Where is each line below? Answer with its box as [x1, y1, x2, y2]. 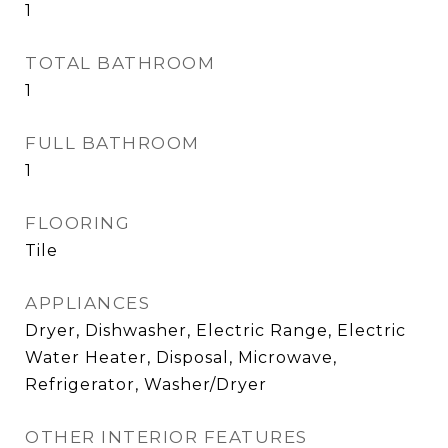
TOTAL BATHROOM [25, 53, 215, 73]
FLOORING [25, 213, 130, 233]
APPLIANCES [25, 293, 150, 313]
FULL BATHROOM [25, 133, 200, 153]
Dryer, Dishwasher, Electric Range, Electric [25, 321, 406, 340]
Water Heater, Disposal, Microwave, [25, 348, 337, 367]
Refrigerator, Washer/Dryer [25, 375, 267, 394]
